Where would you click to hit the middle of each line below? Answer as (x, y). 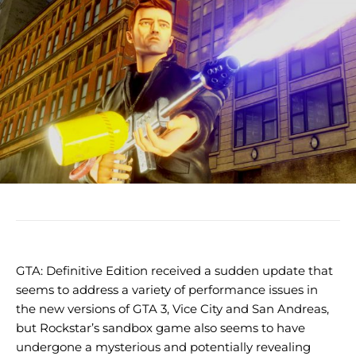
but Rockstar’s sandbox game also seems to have (161, 328)
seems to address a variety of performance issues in (167, 290)
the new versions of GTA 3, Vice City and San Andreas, (172, 309)
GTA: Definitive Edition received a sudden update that (174, 271)
